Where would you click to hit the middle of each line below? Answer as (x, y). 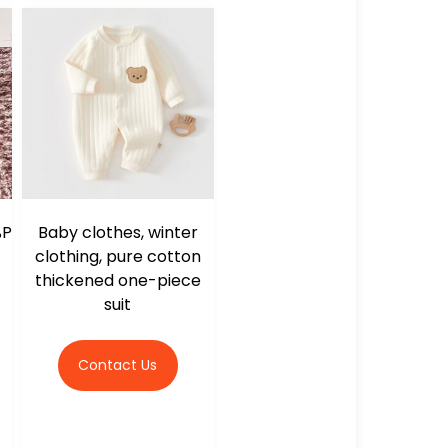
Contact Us (118, 365)
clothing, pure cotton (117, 257)
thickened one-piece (117, 281)
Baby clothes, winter (117, 233)
